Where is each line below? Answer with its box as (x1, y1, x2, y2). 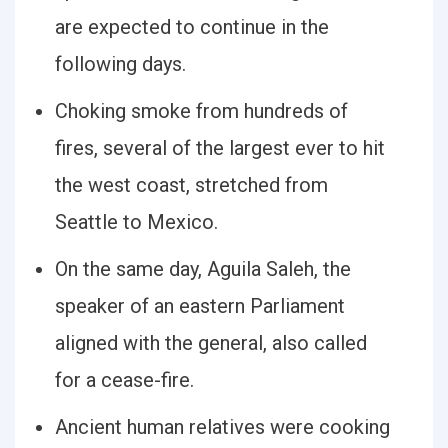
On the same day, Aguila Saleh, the (55, 257, 351, 281)
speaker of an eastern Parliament (55, 294, 345, 318)
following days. (55, 52, 186, 76)
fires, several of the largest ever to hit (55, 136, 385, 160)
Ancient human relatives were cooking (55, 415, 390, 439)
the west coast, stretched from (55, 173, 328, 197)
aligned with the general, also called (55, 331, 367, 355)
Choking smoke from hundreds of (55, 99, 348, 123)
